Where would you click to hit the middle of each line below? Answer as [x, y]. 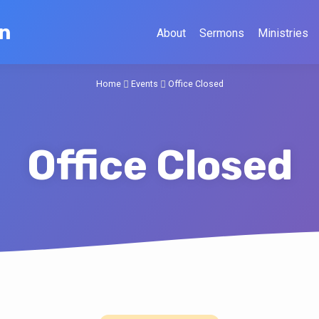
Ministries [283, 33]
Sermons [222, 33]
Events [144, 84]
